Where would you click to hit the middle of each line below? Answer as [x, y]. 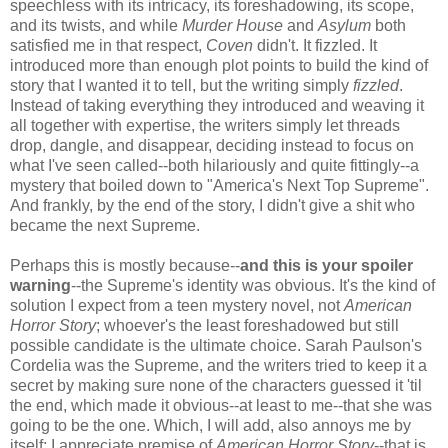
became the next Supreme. [105, 225]
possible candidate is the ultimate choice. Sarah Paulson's [216, 345]
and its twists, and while [96, 25]
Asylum [344, 25]
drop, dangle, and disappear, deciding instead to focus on [212, 145]
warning [40, 285]
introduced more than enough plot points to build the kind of [219, 65]
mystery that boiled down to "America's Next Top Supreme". [219, 185]
